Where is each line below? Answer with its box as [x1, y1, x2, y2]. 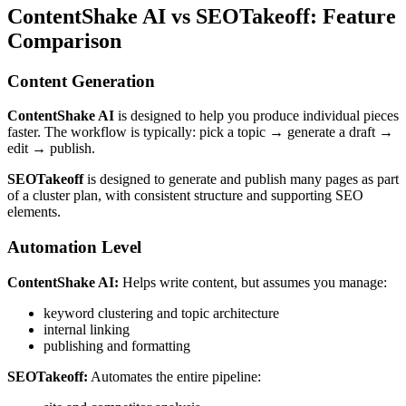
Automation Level [7, 237, 141, 256]
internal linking [43, 321, 130, 337]
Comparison [7, 28, 121, 53]
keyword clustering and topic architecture [43, 304, 279, 321]
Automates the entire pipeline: [88, 368, 261, 384]
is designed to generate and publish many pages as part [83, 171, 399, 188]
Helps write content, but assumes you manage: [119, 274, 387, 290]
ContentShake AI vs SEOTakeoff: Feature [7, 4, 396, 28]
